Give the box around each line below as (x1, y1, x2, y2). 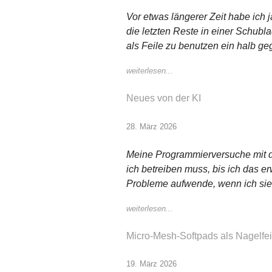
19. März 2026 (126, 259, 177, 269)
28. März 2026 (126, 121, 177, 131)
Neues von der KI (126, 93, 201, 104)
